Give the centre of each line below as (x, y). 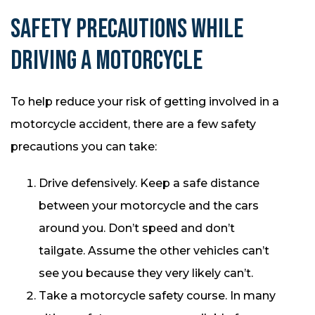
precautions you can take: (84, 147)
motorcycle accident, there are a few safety (133, 124)
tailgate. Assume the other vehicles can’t (154, 251)
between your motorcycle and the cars (149, 206)
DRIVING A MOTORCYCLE (107, 61)
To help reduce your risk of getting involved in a (145, 102)
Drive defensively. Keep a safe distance (149, 184)
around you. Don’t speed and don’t (137, 229)
